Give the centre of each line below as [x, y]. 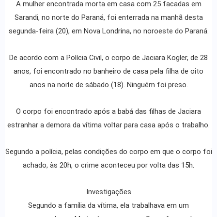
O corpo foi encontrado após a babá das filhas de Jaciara [108, 111]
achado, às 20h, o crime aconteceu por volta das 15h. [108, 165]
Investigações [108, 192]
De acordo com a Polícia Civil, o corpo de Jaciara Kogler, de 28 [108, 57]
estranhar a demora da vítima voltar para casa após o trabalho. [108, 125]
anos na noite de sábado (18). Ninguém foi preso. [108, 85]
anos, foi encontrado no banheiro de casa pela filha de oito [108, 71]
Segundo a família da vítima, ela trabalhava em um [108, 205]
